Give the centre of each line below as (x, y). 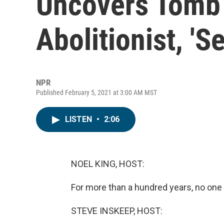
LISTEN (79, 119)
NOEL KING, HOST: (108, 164)
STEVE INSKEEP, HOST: (117, 211)
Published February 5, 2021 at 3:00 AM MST (96, 92)
